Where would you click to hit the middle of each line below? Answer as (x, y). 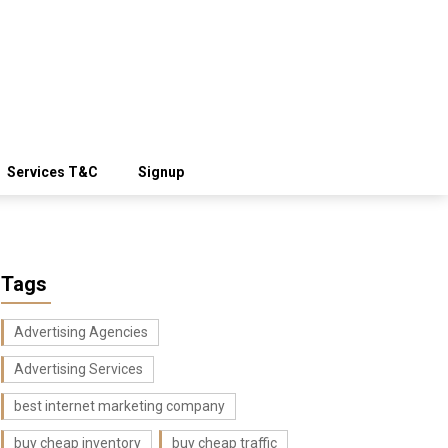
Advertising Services (78, 369)
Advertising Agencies (81, 332)
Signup (161, 172)
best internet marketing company (119, 406)
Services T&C (52, 172)
